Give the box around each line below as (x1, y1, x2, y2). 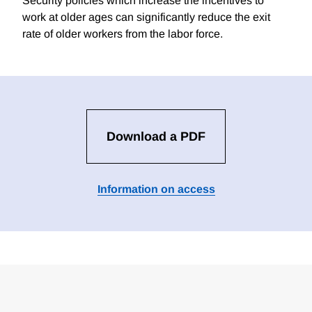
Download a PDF (107, 130, 205, 144)
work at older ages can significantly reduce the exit (22, 11, 270, 24)
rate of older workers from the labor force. (22, 28, 223, 40)
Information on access (97, 183, 215, 196)
